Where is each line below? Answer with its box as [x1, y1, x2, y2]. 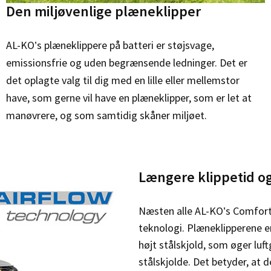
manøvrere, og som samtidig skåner [6, 108, 172, 123]
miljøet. [172, 108, 207, 123]
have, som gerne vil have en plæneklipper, [6, 91, 194, 105]
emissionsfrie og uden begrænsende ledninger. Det [6, 56, 238, 70]
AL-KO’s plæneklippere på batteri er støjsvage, [6, 38, 214, 53]
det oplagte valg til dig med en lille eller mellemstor [6, 73, 240, 88]
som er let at [194, 91, 252, 105]
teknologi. [139, 221, 187, 235]
